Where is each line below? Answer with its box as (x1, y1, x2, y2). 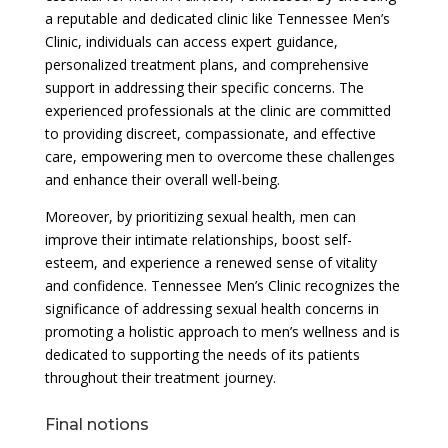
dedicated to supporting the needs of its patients (44, 344, 360, 364)
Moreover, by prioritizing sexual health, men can (44, 206, 356, 226)
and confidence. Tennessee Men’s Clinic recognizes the (44, 275, 400, 295)
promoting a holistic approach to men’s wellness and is (44, 321, 400, 341)
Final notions (44, 414, 149, 434)
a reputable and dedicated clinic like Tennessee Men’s (44, 8, 390, 28)
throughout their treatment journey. (44, 367, 276, 387)
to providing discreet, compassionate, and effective (44, 123, 376, 143)
